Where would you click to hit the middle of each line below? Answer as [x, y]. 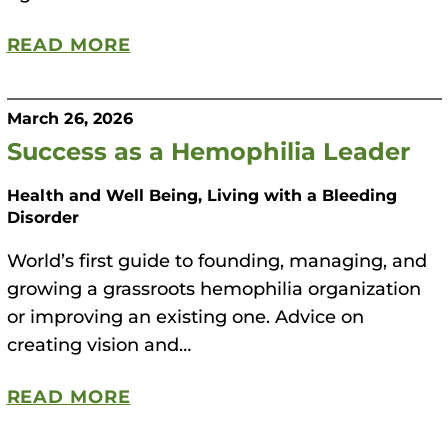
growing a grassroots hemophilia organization [213, 288]
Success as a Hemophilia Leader [208, 150]
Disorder [42, 217]
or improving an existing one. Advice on [185, 316]
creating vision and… [98, 344]
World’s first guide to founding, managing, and [216, 260]
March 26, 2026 [69, 118]
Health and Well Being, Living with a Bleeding [201, 195]
